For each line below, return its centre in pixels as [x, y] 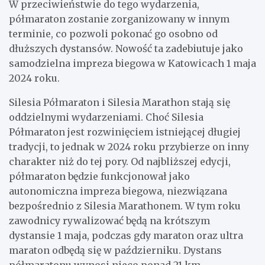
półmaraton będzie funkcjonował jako [99, 176]
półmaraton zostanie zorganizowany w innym [119, 19]
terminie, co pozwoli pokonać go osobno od [113, 33]
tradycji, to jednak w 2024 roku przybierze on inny [129, 146]
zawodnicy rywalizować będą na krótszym [109, 220]
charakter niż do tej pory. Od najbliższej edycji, [120, 161]
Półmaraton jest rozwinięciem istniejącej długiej [125, 132]
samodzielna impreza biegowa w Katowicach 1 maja [132, 63]
